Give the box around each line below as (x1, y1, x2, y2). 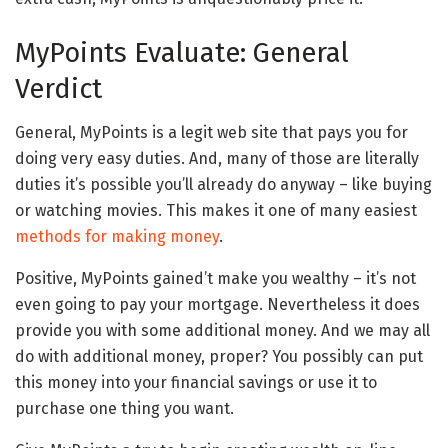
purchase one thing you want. (15, 399, 234, 419)
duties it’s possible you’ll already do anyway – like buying (15, 175, 432, 195)
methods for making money (15, 227, 219, 247)
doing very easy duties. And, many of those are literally (15, 149, 419, 169)
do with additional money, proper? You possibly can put (15, 347, 423, 367)
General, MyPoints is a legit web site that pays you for (15, 123, 408, 143)
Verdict (15, 72, 102, 105)
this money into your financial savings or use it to (15, 373, 377, 393)
